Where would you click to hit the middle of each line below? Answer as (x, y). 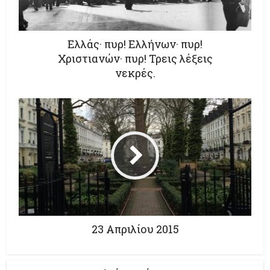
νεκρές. (135, 73)
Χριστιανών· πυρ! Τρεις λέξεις (135, 58)
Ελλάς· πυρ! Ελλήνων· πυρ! (135, 44)
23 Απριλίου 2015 (135, 229)
